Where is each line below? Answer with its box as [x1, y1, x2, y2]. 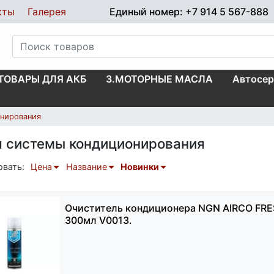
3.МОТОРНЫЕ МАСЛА [106, 72, 213, 85]
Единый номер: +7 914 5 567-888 [109, 6, 268, 18]
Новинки [120, 161, 160, 172]
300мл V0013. [65, 214, 132, 227]
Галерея [28, 6, 66, 18]
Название [65, 161, 107, 172]
